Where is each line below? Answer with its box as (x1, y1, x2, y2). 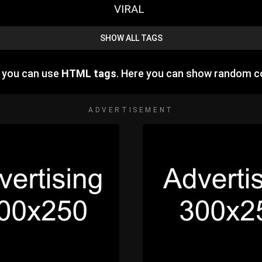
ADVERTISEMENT (88, 106, 174, 115)
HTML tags (61, 67, 116, 80)
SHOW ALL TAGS (99, 33, 163, 43)
